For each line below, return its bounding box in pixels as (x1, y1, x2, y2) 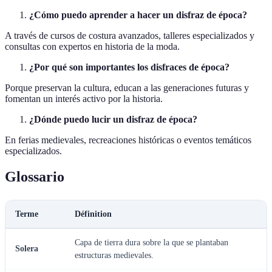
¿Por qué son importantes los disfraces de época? (29, 61, 229, 72)
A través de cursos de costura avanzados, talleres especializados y (5, 30, 254, 41)
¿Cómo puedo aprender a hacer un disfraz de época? (29, 9, 247, 20)
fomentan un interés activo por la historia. (5, 93, 163, 104)
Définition (75, 209, 112, 219)
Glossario (5, 168, 64, 185)
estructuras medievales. (75, 250, 154, 260)
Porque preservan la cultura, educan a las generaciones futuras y (5, 82, 249, 93)
